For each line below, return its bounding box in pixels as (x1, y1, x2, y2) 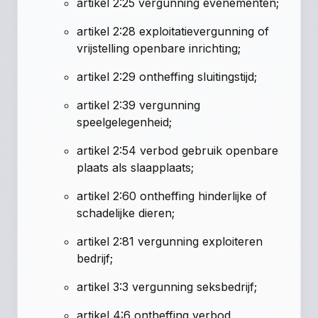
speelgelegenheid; (77, 114, 172, 129)
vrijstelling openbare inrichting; (77, 40, 241, 55)
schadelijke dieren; (77, 205, 175, 220)
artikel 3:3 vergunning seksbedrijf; (77, 279, 258, 294)
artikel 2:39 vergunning (77, 97, 201, 112)
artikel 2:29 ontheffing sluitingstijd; (77, 69, 258, 84)
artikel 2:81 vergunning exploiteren (77, 234, 263, 248)
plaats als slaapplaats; (77, 160, 194, 175)
